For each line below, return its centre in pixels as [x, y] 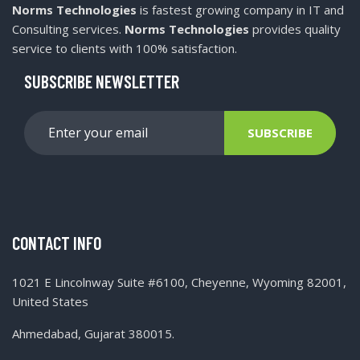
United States [50, 301]
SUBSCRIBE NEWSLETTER [102, 81]
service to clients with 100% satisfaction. [125, 48]
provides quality [295, 29]
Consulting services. [68, 29]
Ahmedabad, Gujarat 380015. [93, 333]
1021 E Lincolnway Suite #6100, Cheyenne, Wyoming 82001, [179, 282]
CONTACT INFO [57, 242]
